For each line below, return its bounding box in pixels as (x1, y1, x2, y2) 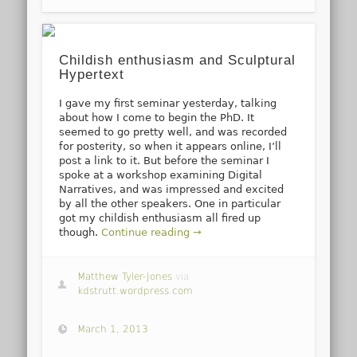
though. (59, 226, 102, 238)
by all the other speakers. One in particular (59, 197, 281, 210)
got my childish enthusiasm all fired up (59, 211, 261, 224)
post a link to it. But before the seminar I (59, 154, 270, 167)
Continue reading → (101, 226, 202, 238)
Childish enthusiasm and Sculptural (59, 52, 296, 68)
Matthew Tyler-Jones (77, 271, 173, 283)
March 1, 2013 (77, 324, 149, 335)
